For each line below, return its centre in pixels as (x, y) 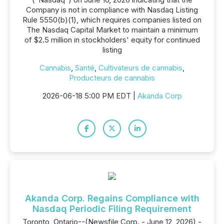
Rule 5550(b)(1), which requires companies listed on (112, 20)
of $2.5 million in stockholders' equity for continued (112, 40)
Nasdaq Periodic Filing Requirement (112, 209)
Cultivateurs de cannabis (140, 68)
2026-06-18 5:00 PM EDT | (90, 96)
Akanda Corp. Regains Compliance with (112, 198)
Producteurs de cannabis (112, 78)
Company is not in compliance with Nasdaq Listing (112, 10)
